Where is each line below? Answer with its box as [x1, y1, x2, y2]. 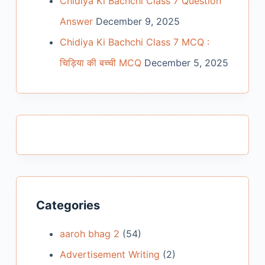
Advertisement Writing [59, 248, 160, 261]
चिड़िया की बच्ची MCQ [59, 57, 141, 69]
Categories [35, 198, 100, 213]
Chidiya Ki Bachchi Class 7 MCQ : [59, 36, 209, 49]
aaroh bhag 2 [59, 228, 119, 240]
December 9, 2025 [95, 15, 180, 28]
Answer [59, 15, 93, 28]
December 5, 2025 [144, 57, 228, 69]
